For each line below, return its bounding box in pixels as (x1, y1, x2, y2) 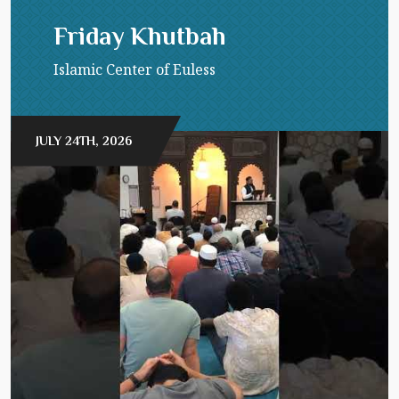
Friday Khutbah (53, 21, 227, 50)
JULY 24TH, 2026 (36, 133, 133, 148)
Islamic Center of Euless (53, 59, 216, 79)
